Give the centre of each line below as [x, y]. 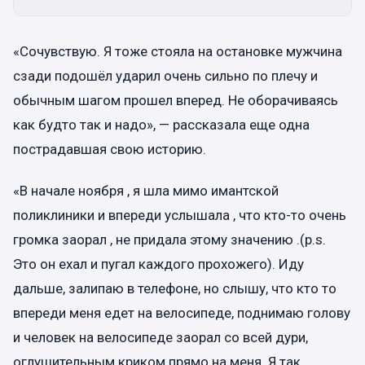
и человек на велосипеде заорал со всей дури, [161, 337]
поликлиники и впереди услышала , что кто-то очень [180, 215]
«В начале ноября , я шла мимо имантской [146, 190]
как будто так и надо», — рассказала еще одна [161, 124]
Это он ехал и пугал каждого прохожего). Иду [158, 264]
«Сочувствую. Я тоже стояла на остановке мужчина [178, 51]
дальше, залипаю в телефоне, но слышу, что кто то [175, 288]
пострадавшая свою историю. [110, 149]
